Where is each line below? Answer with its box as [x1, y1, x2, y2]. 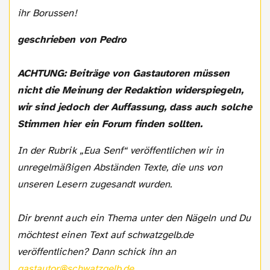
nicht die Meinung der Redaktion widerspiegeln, [17, 83, 243, 96]
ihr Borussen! [17, 6, 77, 19]
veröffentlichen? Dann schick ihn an [17, 245, 177, 258]
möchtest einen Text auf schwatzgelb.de [17, 228, 194, 241]
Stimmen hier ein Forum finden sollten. [17, 117, 203, 130]
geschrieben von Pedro [24, 33, 127, 46]
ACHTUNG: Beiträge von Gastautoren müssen [17, 66, 230, 80]
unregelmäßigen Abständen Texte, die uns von [17, 160, 222, 174]
